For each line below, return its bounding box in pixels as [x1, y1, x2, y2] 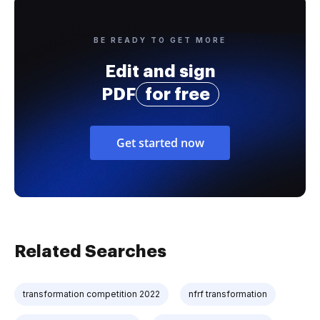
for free [144, 85, 210, 103]
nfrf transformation [189, 288, 267, 299]
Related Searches [14, 242, 166, 260]
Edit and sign [104, 62, 216, 80]
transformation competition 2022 [23, 288, 160, 299]
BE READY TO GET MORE [94, 35, 226, 44]
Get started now [116, 134, 204, 151]
